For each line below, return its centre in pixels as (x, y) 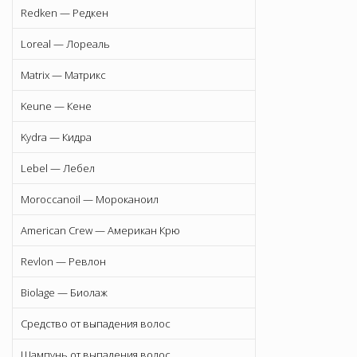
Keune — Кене (56, 106)
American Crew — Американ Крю (100, 231)
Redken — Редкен (65, 13)
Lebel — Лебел (58, 169)
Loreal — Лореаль (65, 44)
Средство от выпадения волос (96, 324)
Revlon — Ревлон (63, 262)
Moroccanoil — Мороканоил (90, 200)
